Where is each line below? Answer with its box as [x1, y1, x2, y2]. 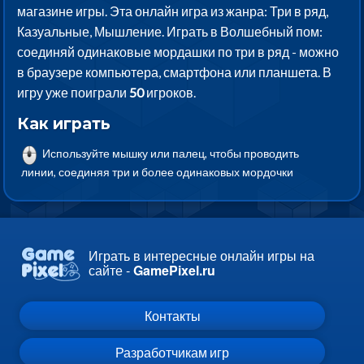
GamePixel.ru [133, 261, 215, 280]
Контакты [144, 307, 201, 323]
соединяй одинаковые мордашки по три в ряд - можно [17, 44, 340, 60]
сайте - [89, 261, 133, 280]
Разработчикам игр [115, 344, 229, 360]
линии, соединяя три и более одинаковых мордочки [21, 164, 294, 179]
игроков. [144, 84, 197, 101]
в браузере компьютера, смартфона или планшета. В [17, 64, 332, 80]
